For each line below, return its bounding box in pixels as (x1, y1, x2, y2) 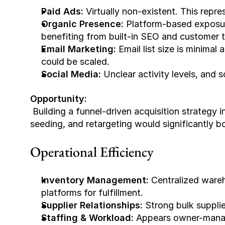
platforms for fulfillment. (41, 187, 143, 198)
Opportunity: (30, 93, 87, 104)
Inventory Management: (41, 175, 149, 185)
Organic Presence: (41, 19, 124, 29)
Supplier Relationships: (41, 200, 143, 210)
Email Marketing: (41, 44, 116, 54)
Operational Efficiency (30, 143, 154, 161)
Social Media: (41, 69, 101, 79)
